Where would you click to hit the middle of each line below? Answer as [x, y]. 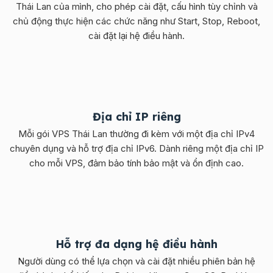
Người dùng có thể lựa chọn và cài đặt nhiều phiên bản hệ [136, 261]
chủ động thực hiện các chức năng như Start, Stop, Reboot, [136, 21]
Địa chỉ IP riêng [136, 116]
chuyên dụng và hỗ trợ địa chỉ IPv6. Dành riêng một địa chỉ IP [136, 148]
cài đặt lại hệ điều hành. [136, 35]
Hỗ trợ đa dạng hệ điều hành [136, 244]
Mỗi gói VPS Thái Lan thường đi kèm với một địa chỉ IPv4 [136, 133]
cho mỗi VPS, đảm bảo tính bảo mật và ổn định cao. [136, 163]
